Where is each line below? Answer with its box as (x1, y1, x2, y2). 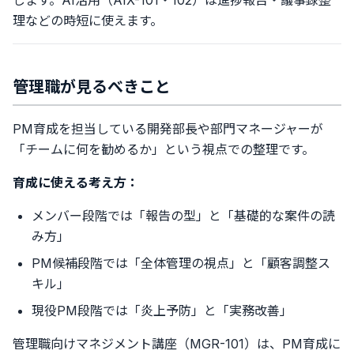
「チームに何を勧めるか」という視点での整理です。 (13, 141, 314, 157)
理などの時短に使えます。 (13, 13, 163, 28)
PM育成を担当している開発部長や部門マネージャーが (13, 121, 323, 137)
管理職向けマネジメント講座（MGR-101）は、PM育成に (13, 336, 341, 352)
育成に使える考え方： (13, 175, 139, 190)
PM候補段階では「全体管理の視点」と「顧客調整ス (32, 255, 330, 271)
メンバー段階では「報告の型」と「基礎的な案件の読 (32, 208, 335, 224)
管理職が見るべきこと (13, 77, 171, 96)
